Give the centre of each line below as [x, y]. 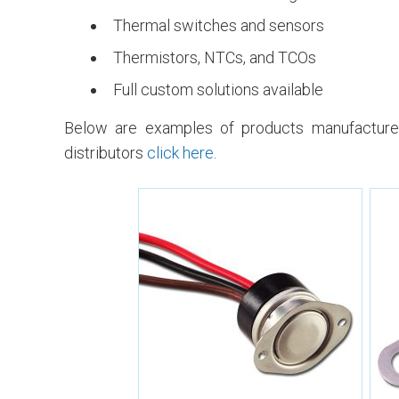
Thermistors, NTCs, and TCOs [215, 58]
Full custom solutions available [218, 90]
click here [180, 153]
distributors [106, 153]
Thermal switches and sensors [219, 26]
